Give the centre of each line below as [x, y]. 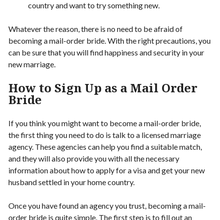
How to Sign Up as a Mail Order [103, 87]
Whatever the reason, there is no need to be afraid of [96, 28]
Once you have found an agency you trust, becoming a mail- [107, 205]
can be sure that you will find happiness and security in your [106, 52]
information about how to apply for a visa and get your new [107, 170]
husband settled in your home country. [71, 182]
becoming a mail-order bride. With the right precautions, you [110, 40]
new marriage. [32, 64]
